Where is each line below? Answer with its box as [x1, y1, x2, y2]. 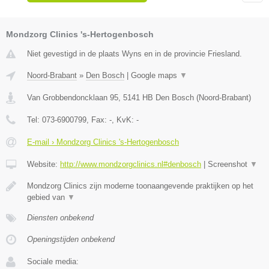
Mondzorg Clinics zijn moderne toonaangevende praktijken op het [27, 181, 253, 190]
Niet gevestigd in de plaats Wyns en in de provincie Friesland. [27, 49, 242, 58]
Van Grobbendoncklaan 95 [27, 92, 118, 102]
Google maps [131, 70, 180, 80]
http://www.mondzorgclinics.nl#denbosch [60, 159, 201, 169]
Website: [27, 159, 60, 169]
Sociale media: [27, 256, 79, 266]
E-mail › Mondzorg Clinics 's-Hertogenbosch [27, 137, 179, 147]
